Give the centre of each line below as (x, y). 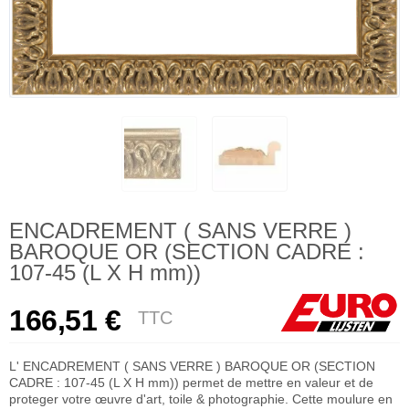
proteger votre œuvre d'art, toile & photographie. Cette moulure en (201, 399)
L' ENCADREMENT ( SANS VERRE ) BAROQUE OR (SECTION (192, 366)
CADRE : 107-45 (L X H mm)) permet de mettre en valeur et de (191, 382)
